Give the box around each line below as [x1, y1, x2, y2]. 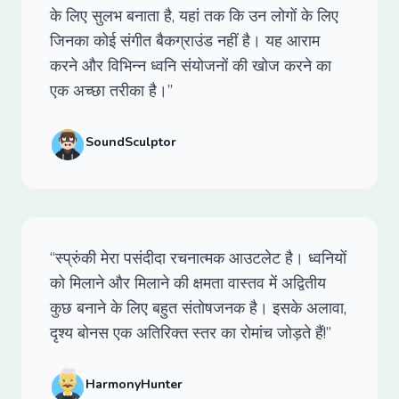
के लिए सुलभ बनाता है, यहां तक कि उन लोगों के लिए [50, 5, 338, 27]
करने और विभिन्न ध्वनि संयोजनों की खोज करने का [50, 55, 331, 77]
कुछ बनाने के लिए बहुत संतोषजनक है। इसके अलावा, [50, 297, 346, 319]
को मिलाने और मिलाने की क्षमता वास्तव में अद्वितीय [50, 273, 326, 294]
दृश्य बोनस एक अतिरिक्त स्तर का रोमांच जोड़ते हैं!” [50, 322, 331, 344]
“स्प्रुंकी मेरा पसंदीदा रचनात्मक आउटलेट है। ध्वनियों [50, 248, 346, 269]
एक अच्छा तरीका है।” [50, 80, 173, 102]
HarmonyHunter [85, 376, 183, 393]
